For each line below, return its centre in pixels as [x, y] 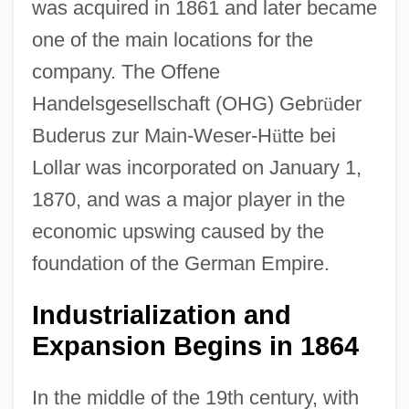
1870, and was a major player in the [188, 199]
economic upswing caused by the [178, 231]
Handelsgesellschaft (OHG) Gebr [177, 103]
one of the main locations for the [172, 39]
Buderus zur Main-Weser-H [152, 135]
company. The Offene [126, 71]
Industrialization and [161, 315]
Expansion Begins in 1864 [195, 346]
